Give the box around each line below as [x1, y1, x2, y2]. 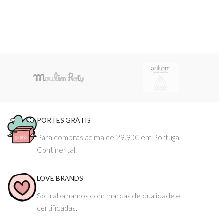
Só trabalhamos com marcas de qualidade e [37, 190, 180, 200]
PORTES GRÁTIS [37, 115, 91, 124]
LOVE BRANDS [37, 174, 83, 182]
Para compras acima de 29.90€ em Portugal [37, 132, 181, 142]
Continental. [37, 144, 77, 154]
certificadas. [37, 202, 77, 212]
